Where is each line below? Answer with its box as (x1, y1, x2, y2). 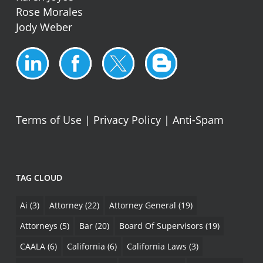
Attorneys (19, 220, 58, 231)
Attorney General (109, 200, 176, 211)
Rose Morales (15, 5, 83, 19)
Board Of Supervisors (119, 220, 203, 231)
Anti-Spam (172, 113, 224, 127)
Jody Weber (15, 20, 72, 34)
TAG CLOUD (15, 172, 62, 183)
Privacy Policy (93, 113, 161, 127)
